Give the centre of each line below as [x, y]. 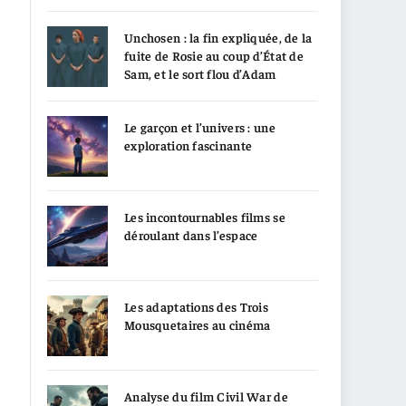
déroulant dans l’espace [191, 234]
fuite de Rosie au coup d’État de [214, 55]
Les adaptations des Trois [196, 306]
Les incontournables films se [205, 216]
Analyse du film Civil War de [206, 396]
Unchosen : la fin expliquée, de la [218, 37]
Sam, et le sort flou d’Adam [200, 73]
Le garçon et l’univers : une [200, 126]
